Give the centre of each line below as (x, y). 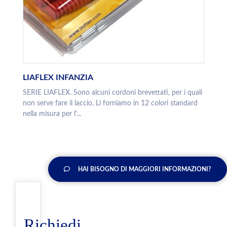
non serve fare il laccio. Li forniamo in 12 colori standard (110, 104)
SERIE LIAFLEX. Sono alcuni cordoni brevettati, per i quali (112, 93)
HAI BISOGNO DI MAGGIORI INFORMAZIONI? (145, 169)
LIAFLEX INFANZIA (58, 78)
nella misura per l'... (52, 114)
